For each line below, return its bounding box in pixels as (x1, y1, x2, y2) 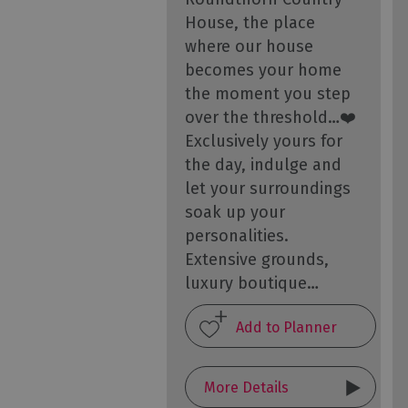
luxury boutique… (185, 273, 319, 293)
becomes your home (185, 60, 342, 80)
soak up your (185, 202, 285, 222)
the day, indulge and (185, 155, 342, 175)
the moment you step (185, 84, 351, 104)
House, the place (185, 13, 315, 33)
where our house (185, 36, 313, 56)
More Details (204, 378, 289, 396)
